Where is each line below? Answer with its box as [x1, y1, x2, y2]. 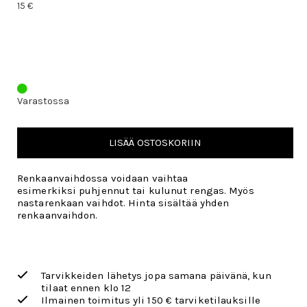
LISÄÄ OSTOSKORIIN [109, 136, 201, 149]
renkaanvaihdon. [17, 209, 98, 221]
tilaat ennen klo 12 [41, 282, 132, 294]
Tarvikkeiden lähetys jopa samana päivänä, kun [41, 269, 271, 282]
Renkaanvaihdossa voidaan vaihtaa [17, 172, 188, 184]
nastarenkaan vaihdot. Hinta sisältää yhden [17, 197, 230, 209]
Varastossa [17, 95, 69, 107]
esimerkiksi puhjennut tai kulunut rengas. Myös [17, 184, 254, 197]
